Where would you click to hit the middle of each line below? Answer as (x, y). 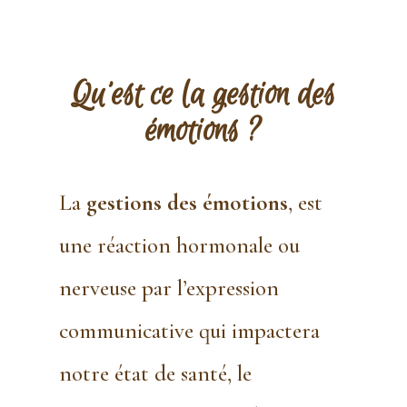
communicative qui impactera (189, 331)
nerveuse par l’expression (169, 288)
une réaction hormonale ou (179, 246)
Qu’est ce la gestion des (203, 96)
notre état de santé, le (155, 374)
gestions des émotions (187, 203)
